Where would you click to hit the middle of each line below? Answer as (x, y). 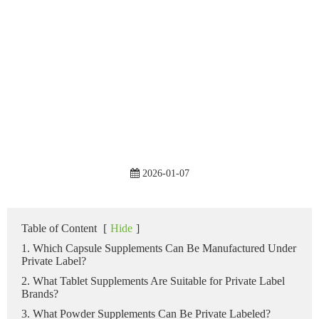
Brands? (40, 293)
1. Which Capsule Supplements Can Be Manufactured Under (159, 248)
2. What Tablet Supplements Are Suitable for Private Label (153, 281)
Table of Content (59, 228)
